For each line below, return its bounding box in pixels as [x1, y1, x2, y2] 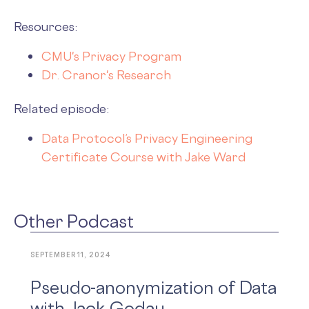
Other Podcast [14, 210, 134, 232]
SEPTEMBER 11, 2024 [30, 249, 110, 259]
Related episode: [14, 100, 109, 116]
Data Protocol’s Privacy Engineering [41, 130, 252, 146]
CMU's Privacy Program [41, 48, 181, 63]
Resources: [14, 18, 77, 34]
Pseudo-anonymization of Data [30, 276, 277, 298]
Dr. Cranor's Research [41, 66, 171, 82]
